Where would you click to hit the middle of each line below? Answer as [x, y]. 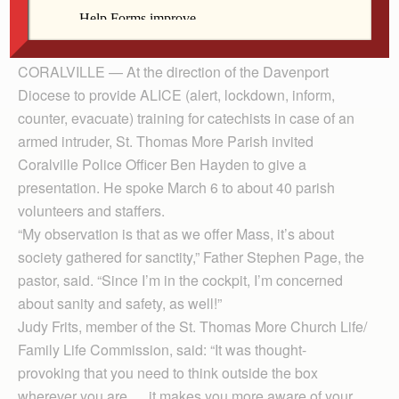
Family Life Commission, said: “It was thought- [162, 350]
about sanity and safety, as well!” [120, 304]
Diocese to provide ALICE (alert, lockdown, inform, [176, 95]
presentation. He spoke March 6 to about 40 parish [176, 188]
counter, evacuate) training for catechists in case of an [186, 118]
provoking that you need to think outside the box [168, 373]
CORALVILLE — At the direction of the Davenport [173, 72]
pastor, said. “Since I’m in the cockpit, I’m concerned [180, 281]
